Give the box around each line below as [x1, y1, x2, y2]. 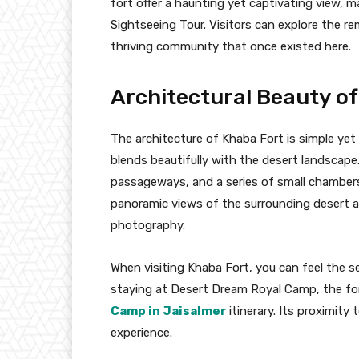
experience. [111, 325, 172, 340]
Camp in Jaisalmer [111, 303, 226, 318]
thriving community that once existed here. [111, 38, 351, 54]
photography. [111, 217, 185, 232]
